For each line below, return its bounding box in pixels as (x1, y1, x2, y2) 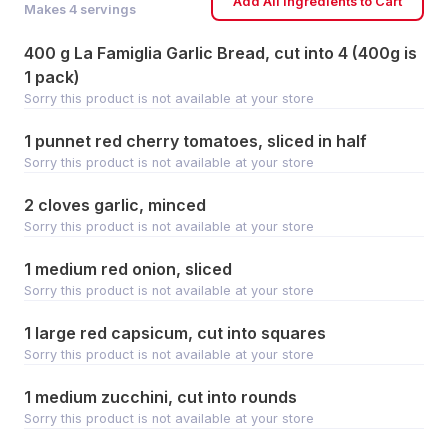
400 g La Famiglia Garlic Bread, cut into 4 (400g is (24, 43, 417, 63)
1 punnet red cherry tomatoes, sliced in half (24, 131, 367, 151)
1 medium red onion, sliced (24, 259, 232, 279)
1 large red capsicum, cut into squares (24, 323, 326, 343)
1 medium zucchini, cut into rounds (24, 387, 297, 407)
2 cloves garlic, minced (24, 195, 206, 215)
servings (77, 2, 136, 17)
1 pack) (24, 67, 80, 87)
